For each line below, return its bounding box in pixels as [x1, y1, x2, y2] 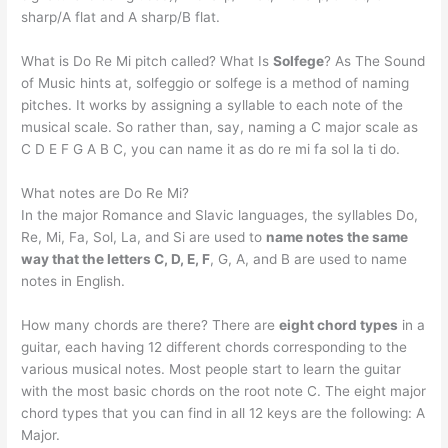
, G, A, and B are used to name [210, 250, 408, 267]
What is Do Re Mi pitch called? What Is [21, 53, 274, 70]
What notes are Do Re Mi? [21, 184, 190, 201]
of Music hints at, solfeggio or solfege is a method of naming [21, 75, 410, 92]
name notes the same [266, 228, 409, 245]
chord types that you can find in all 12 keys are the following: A [21, 404, 426, 421]
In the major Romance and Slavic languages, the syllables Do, [21, 206, 419, 223]
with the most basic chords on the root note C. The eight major [21, 382, 427, 399]
